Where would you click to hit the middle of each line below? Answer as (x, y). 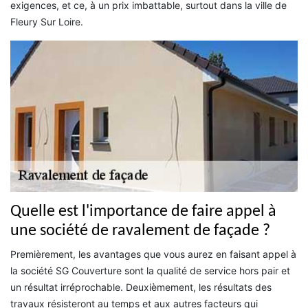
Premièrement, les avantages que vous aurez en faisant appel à (153, 254)
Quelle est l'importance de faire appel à (143, 212)
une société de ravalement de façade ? (140, 231)
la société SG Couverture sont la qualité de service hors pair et (150, 271)
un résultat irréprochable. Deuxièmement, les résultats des (141, 287)
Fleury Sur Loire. (47, 21)
